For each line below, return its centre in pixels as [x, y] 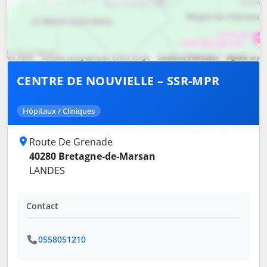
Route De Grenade [71, 142]
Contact [42, 206]
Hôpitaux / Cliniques [59, 111]
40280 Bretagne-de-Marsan [92, 156]
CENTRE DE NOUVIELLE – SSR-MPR [118, 81]
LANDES [47, 171]
